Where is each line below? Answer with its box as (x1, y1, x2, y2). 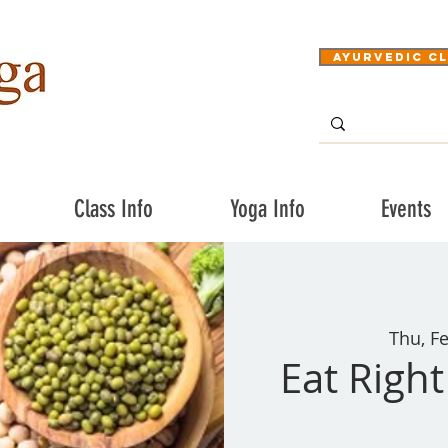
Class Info (74, 194, 153, 223)
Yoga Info (229, 194, 305, 223)
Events (380, 194, 431, 223)
